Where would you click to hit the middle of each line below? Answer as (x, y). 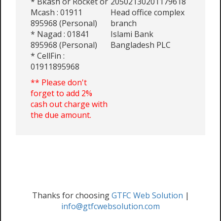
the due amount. (61, 115)
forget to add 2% (61, 93)
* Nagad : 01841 (60, 34)
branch (124, 23)
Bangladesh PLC (141, 45)
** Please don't (59, 82)
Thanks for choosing (72, 195)
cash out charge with (69, 104)
